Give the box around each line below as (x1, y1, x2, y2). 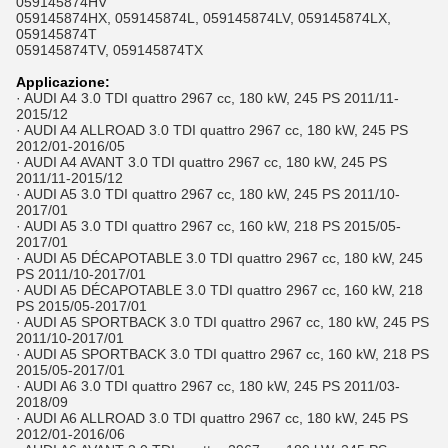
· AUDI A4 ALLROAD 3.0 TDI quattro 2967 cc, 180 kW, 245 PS (16, 122, 408, 138)
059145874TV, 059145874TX (16, 42, 203, 58)
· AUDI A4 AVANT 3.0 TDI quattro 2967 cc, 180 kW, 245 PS (16, 154, 387, 170)
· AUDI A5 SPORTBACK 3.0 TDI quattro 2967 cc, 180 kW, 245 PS (16, 314, 429, 330)
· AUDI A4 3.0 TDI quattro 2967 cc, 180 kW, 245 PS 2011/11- (16, 90, 399, 106)
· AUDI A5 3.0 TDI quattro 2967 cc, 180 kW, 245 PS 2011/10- (16, 186, 400, 202)
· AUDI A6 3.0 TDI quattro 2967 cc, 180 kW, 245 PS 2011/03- (16, 378, 400, 394)
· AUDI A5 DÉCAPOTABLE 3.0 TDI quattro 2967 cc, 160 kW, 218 (16, 282, 423, 298)
